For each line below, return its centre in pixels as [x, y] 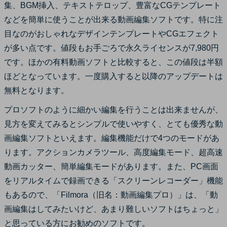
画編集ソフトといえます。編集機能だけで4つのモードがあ [112, 138]
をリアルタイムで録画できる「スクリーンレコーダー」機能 [113, 180]
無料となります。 [36, 90]
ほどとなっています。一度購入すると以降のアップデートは [113, 76]
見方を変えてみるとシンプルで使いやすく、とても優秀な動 [113, 124]
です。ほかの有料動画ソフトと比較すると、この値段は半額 [113, 62]
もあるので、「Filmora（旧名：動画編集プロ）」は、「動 [111, 195]
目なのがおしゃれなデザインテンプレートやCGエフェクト [111, 33]
